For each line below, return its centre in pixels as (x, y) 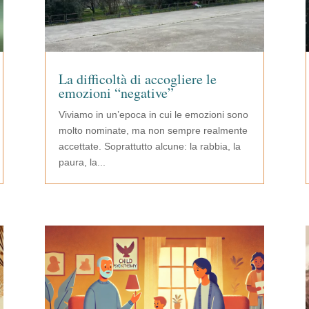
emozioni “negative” (116, 93)
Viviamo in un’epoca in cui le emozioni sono (153, 115)
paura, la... (82, 162)
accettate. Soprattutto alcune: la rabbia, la (149, 147)
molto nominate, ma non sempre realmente (153, 131)
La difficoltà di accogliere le (137, 79)
